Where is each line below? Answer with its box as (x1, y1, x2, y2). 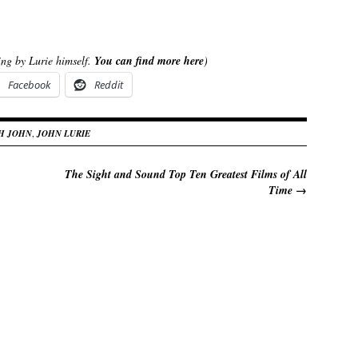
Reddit (94, 77, 123, 92)
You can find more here (94, 52, 204, 69)
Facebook (8, 77, 50, 92)
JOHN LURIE (37, 126, 90, 140)
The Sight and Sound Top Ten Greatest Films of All (65, 165, 307, 182)
